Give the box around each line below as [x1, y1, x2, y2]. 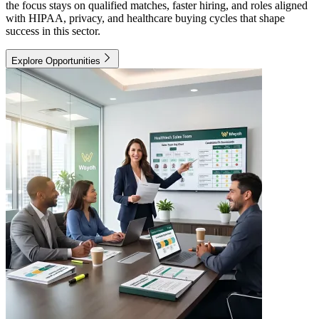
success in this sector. [6, 25, 100, 38]
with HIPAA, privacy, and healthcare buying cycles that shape [6, 12, 285, 25]
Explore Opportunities [11, 56, 100, 67]
